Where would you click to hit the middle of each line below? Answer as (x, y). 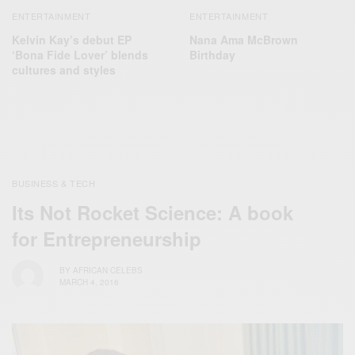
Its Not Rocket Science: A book (153, 213)
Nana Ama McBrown (244, 40)
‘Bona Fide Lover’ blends (80, 55)
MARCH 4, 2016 (89, 282)
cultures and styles (64, 70)
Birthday (212, 55)
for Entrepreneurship (107, 239)
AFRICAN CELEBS (108, 270)
